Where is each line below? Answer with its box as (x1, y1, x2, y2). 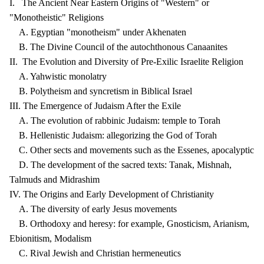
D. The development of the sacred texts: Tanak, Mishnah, (9, 160, 232, 170)
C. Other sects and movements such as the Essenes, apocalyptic (9, 145, 254, 155)
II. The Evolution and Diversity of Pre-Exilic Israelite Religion (9, 57, 243, 67)
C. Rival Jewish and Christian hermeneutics (9, 248, 181, 258)
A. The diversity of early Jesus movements (9, 204, 177, 214)
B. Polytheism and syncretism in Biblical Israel (9, 86, 192, 96)
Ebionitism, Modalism (9, 233, 91, 243)
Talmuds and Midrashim (9, 174, 100, 184)
